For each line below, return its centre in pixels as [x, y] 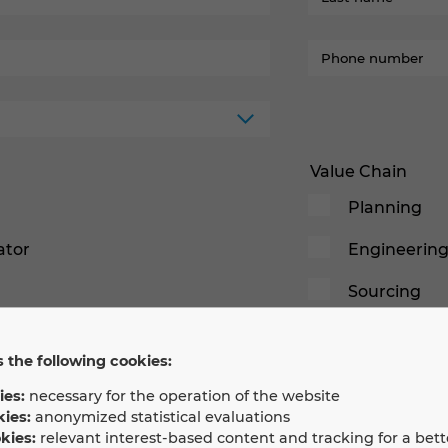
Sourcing [384, 291]
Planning [385, 207]
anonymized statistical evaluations [160, 417]
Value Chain [358, 171]
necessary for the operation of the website [182, 396]
